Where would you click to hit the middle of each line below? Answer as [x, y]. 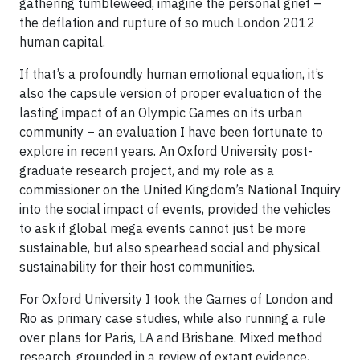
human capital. [62, 42]
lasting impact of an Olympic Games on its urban [161, 112]
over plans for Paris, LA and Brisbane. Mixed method [171, 337]
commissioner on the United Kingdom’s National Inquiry [180, 190]
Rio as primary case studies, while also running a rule [172, 318]
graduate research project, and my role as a [147, 170]
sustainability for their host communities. [137, 267]
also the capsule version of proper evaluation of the [171, 93]
